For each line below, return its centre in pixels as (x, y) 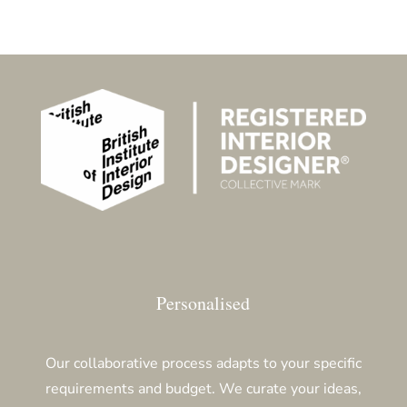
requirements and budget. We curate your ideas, (203, 388)
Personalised (203, 303)
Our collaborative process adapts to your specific (203, 363)
